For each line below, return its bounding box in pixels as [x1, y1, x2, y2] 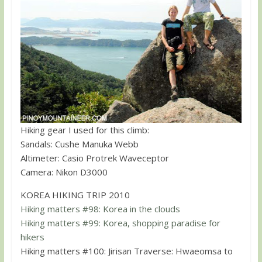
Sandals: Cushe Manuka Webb [20, 137, 139, 150]
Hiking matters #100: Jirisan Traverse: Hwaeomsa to [20, 244, 233, 257]
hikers [20, 230, 44, 243]
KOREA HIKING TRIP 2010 [20, 188, 130, 201]
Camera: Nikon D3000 [20, 166, 108, 178]
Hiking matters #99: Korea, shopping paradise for [20, 216, 220, 229]
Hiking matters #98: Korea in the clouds [20, 202, 180, 215]
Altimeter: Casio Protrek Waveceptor [20, 151, 169, 164]
